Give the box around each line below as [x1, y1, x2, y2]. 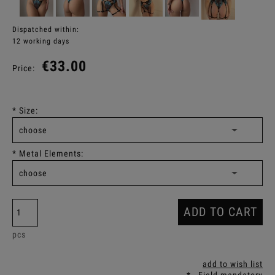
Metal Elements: [17, 148, 83, 158]
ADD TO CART [184, 204, 258, 219]
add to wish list [203, 258, 263, 269]
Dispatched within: [12, 25, 79, 34]
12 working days [12, 36, 69, 45]
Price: [12, 63, 35, 73]
